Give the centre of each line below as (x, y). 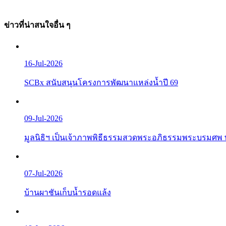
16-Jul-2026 (43, 64)
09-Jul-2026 (43, 119)
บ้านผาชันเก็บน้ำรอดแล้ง (68, 193)
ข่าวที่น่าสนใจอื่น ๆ (37, 25)
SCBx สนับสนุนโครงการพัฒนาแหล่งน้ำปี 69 (101, 83)
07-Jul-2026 (43, 174)
